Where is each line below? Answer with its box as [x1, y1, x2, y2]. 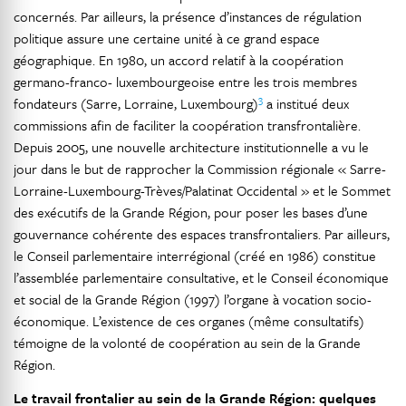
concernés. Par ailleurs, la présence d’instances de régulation [14, 6, 362, 27]
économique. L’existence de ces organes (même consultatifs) [14, 311, 364, 332]
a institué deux [263, 93, 349, 114]
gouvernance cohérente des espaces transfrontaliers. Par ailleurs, [14, 224, 390, 245]
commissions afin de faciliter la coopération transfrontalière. [14, 115, 361, 136]
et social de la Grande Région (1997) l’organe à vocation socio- [14, 289, 372, 310]
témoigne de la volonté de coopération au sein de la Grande [14, 333, 361, 353]
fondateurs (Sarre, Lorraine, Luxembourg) [14, 93, 258, 114]
